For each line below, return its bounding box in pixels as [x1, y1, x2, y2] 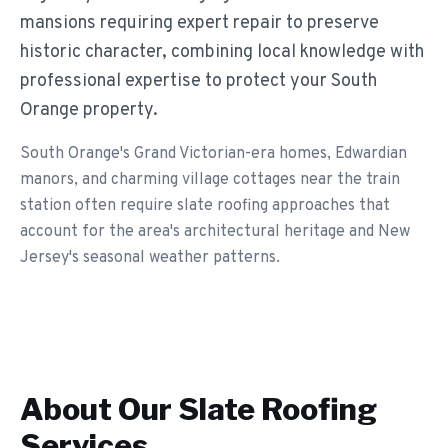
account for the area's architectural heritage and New [20, 222, 410, 242]
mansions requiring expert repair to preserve [20, 12, 379, 35]
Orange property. [20, 99, 158, 122]
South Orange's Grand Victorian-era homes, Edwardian [20, 144, 407, 164]
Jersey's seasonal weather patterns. [20, 248, 280, 268]
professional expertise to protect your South [20, 70, 377, 93]
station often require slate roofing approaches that [20, 196, 390, 216]
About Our [20, 391, 178, 427]
